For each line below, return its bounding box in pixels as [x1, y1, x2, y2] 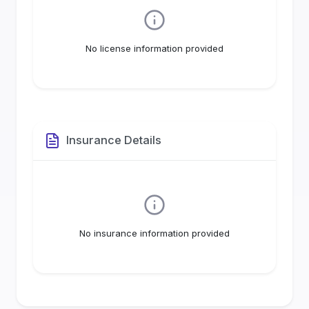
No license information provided [86, 42, 223, 54]
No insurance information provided [79, 227, 230, 239]
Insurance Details [66, 133, 161, 148]
